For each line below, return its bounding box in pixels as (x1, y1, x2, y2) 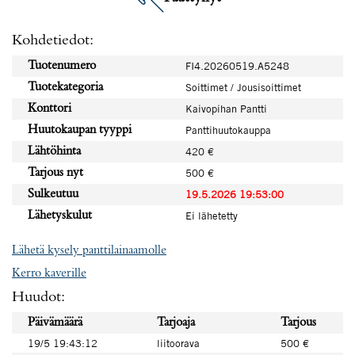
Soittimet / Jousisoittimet (185, 81, 301, 94)
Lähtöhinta (28, 145, 81, 158)
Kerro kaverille (12, 267, 86, 280)
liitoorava (157, 337, 200, 349)
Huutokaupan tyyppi (28, 124, 132, 136)
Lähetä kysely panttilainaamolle (12, 244, 166, 257)
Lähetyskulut (28, 209, 92, 222)
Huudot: (12, 289, 65, 305)
